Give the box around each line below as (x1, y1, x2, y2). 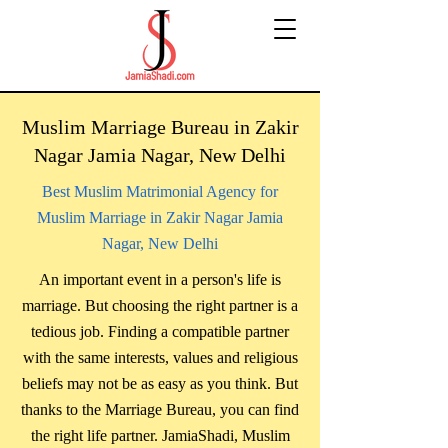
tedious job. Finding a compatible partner (31, 323, 289, 340)
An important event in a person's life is (39, 271, 281, 288)
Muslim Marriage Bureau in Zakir (21, 116, 299, 138)
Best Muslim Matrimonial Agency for (42, 183, 278, 200)
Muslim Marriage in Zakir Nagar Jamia (37, 209, 283, 226)
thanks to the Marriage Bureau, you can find (21, 401, 299, 418)
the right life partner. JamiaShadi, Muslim (30, 427, 290, 444)
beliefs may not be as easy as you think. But (22, 375, 298, 392)
